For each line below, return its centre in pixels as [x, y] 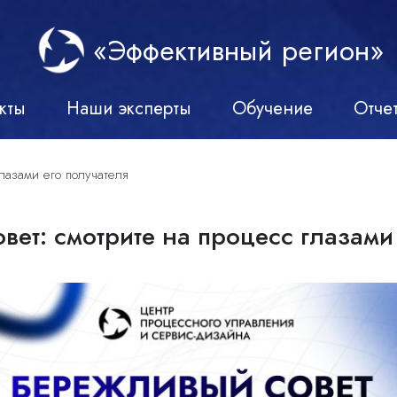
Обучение [272, 109]
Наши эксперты [129, 109]
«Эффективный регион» [234, 51]
